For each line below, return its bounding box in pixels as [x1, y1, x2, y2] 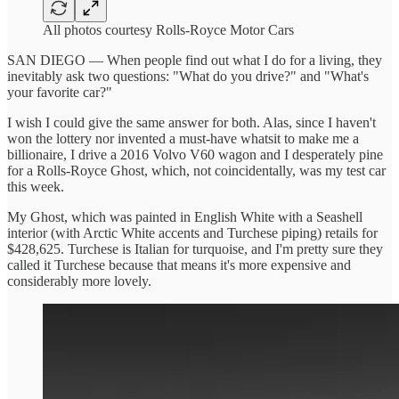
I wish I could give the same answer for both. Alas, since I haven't [7, 114, 376, 130]
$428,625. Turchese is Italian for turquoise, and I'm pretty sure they [7, 240, 383, 256]
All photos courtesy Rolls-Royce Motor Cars [43, 21, 294, 37]
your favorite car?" [7, 84, 112, 100]
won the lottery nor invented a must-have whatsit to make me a [7, 130, 359, 146]
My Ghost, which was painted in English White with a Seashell [7, 208, 362, 224]
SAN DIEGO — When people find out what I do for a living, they [7, 52, 382, 68]
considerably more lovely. [7, 273, 155, 289]
